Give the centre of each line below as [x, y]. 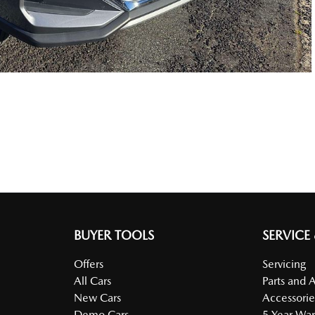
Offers [88, 264]
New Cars [97, 297]
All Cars [92, 281]
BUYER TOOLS [114, 235]
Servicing [284, 264]
